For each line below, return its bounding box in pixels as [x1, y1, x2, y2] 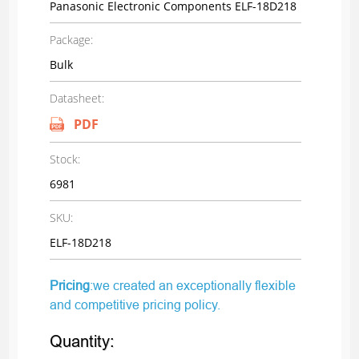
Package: [49, 32, 93, 48]
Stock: [49, 151, 80, 167]
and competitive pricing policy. [49, 297, 220, 313]
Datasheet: [49, 91, 104, 107]
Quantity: [49, 333, 115, 352]
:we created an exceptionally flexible [89, 278, 296, 293]
